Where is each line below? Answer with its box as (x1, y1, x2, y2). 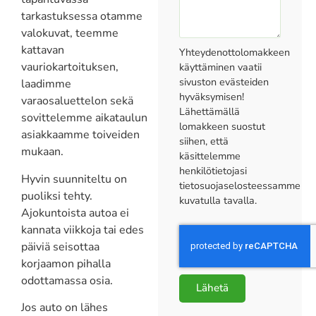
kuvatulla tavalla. (179, 193, 257, 207)
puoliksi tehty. (21, 188, 92, 204)
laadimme (21, 76, 71, 92)
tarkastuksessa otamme (21, 8, 142, 25)
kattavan (21, 42, 64, 59)
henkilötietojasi (179, 163, 248, 178)
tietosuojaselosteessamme (179, 178, 301, 193)
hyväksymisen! (179, 89, 245, 104)
